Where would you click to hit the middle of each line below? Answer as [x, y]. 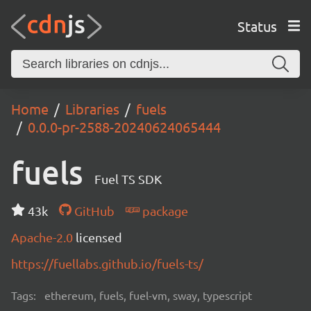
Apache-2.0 [43, 237]
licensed [99, 237]
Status [257, 26]
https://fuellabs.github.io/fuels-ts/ [107, 263]
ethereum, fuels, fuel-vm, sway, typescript [148, 295]
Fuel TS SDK [128, 179]
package [163, 211]
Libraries [92, 109]
